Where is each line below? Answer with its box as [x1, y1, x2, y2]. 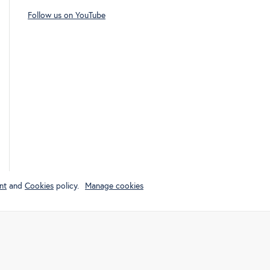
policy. [53, 181, 81, 190]
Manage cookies [84, 181, 143, 190]
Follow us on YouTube [28, 11, 105, 20]
